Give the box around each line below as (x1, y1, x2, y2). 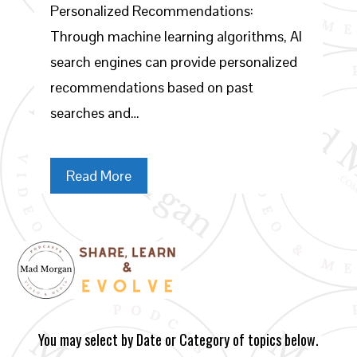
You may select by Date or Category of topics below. (38, 329, 319, 350)
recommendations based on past (49, 78, 253, 96)
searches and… (49, 104, 139, 122)
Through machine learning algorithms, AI (49, 27, 302, 45)
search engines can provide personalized (49, 53, 297, 71)
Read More (65, 167, 131, 185)
